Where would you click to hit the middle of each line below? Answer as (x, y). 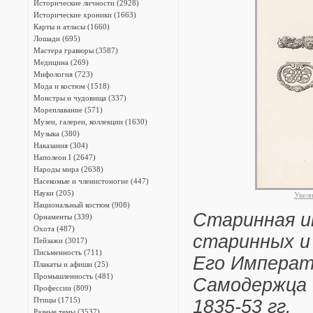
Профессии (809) (63, 288)
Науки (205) (54, 193)
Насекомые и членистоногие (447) (91, 181)
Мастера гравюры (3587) (76, 50)
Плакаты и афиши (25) (71, 264)
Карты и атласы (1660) (72, 27)
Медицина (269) (61, 62)
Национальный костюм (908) (82, 205)
